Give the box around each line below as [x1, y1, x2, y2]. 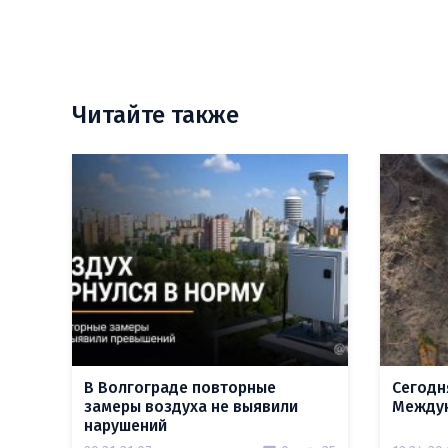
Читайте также [72, 101, 239, 129]
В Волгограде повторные [84, 378, 276, 397]
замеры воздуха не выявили [84, 397, 298, 416]
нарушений [84, 416, 167, 435]
